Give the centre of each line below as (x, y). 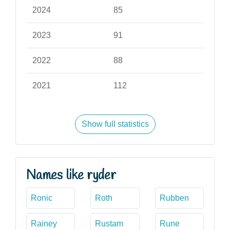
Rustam (109, 223)
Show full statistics (115, 124)
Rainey (44, 223)
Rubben (174, 198)
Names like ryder (71, 175)
